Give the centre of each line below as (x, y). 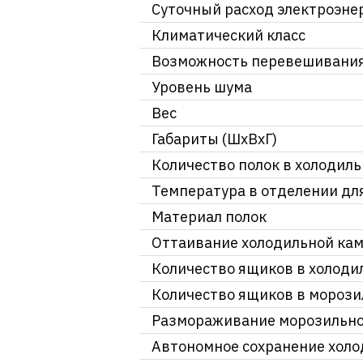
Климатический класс (228, 35)
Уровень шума (202, 87)
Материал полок (209, 216)
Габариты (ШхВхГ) (214, 139)
